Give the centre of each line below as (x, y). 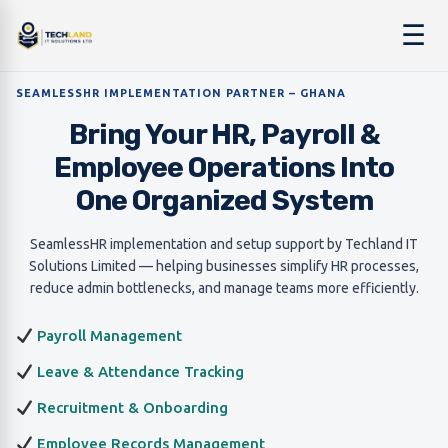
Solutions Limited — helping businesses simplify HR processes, (224, 266)
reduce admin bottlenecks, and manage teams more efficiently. (224, 288)
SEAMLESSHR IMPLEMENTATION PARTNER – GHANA (181, 93)
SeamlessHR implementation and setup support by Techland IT (224, 244)
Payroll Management (108, 335)
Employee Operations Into (224, 167)
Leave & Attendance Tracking (139, 371)
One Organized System (224, 200)
